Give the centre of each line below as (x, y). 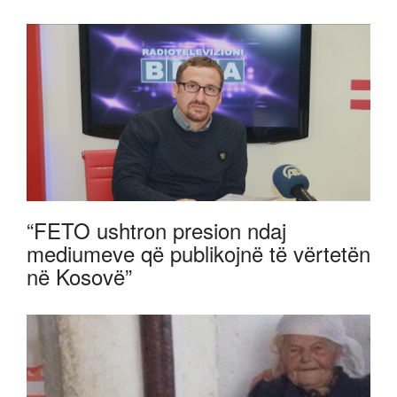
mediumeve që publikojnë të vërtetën (198, 253)
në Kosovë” (79, 276)
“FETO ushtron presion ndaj (156, 230)
